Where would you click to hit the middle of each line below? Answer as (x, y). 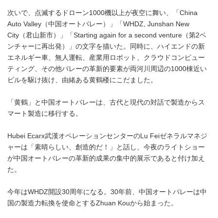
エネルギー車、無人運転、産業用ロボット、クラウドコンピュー (106, 58)
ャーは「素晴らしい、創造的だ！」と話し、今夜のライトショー (106, 147)
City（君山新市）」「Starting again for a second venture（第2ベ (107, 35)
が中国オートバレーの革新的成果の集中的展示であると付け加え (106, 158)
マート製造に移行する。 (45, 114)
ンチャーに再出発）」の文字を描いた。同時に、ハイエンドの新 (106, 46)
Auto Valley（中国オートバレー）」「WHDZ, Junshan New (98, 24)
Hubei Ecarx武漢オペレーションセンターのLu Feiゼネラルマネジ (107, 136)
